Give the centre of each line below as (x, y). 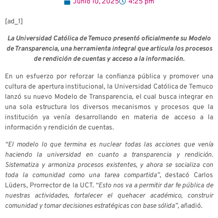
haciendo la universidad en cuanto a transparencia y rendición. (109, 155)
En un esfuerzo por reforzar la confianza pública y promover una (109, 76)
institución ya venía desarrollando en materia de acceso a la (109, 117)
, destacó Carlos (186, 176)
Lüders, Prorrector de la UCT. (50, 186)
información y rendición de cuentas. (59, 127)
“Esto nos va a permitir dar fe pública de (154, 186)
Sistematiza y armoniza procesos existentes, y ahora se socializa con (109, 165)
